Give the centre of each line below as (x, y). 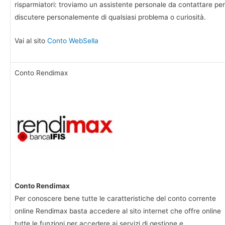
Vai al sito (31, 40)
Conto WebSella (73, 40)
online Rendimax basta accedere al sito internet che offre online (118, 211)
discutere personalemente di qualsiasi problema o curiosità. (110, 17)
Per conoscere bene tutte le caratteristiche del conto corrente (115, 199)
